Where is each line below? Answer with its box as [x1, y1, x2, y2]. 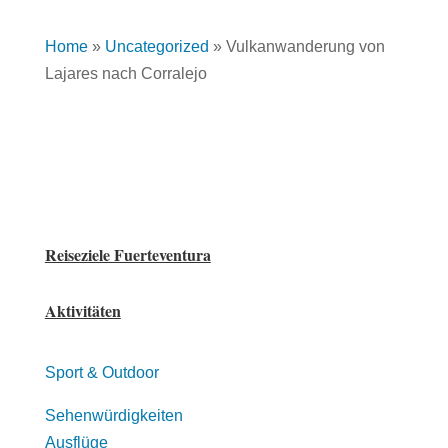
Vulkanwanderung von [225, 38, 385, 55]
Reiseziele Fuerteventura [44, 243, 211, 266]
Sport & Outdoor [44, 364, 159, 381]
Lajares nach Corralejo [44, 65, 207, 82]
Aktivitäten [44, 299, 121, 322]
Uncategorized [104, 38, 209, 55]
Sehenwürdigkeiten [44, 407, 183, 424]
